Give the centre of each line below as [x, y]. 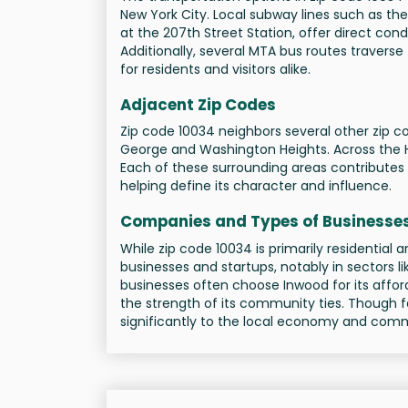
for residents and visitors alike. [215, 69]
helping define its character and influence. [256, 186]
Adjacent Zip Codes [198, 104]
